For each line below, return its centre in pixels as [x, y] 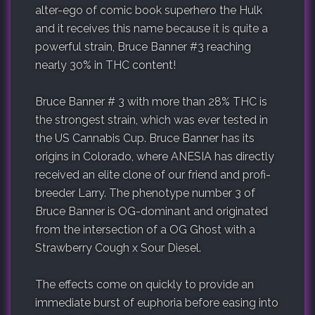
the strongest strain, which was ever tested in [152, 120]
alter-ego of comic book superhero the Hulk [149, 11]
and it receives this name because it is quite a [152, 29]
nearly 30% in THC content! [105, 65]
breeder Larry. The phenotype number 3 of [145, 193]
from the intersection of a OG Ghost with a [145, 230]
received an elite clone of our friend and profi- [153, 175]
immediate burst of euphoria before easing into [157, 303]
